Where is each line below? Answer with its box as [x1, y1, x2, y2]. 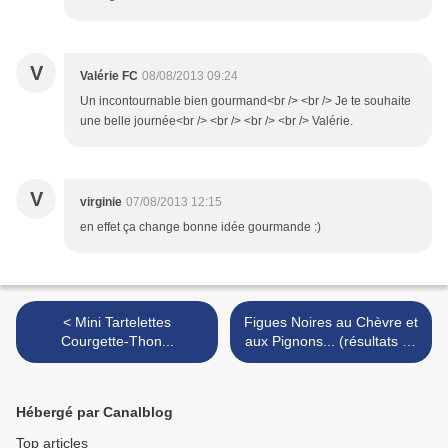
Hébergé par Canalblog [16, 404, 173, 421]
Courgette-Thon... [60, 333, 174, 350]
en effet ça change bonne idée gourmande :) [80, 220, 321, 235]
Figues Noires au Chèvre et [244, 314, 418, 331]
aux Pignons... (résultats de [244, 333, 418, 350]
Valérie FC [80, 69, 138, 84]
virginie [80, 195, 122, 210]
